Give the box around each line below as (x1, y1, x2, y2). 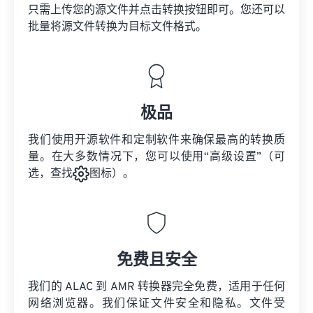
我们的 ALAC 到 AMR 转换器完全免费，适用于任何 (28, 280, 285, 295)
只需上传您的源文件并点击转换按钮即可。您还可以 (28, 3, 285, 17)
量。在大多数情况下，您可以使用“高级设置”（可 (28, 150, 285, 164)
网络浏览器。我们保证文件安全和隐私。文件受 (28, 297, 285, 312)
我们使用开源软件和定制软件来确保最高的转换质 (28, 133, 285, 147)
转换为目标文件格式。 (95, 20, 207, 34)
